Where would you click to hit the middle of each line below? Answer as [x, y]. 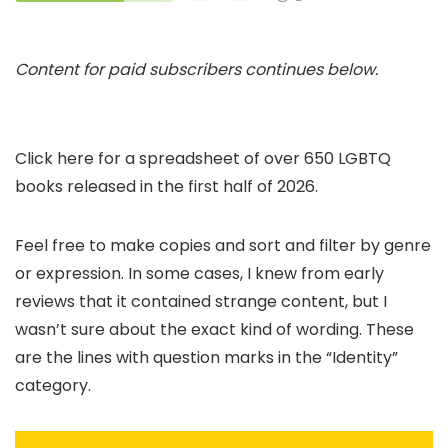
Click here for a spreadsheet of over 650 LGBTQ [203, 158]
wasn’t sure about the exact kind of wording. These [214, 329]
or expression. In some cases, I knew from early [199, 273]
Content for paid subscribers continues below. [196, 69]
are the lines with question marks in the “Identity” [206, 357]
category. [53, 385]
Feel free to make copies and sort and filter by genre [223, 245]
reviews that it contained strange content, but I [201, 301]
